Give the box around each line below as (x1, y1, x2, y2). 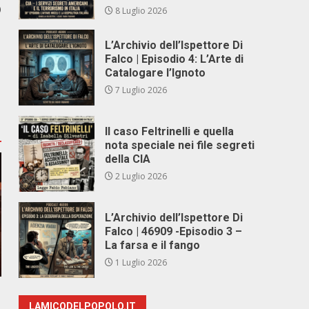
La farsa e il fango (105, 239, 201, 252)
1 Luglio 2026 (113, 257, 168, 268)
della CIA (105, 152, 151, 166)
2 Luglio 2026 (113, 170, 168, 182)
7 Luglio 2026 (113, 84, 168, 96)
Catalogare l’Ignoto (105, 66, 206, 79)
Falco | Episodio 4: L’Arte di (105, 52, 244, 66)
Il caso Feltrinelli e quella (105, 125, 235, 138)
